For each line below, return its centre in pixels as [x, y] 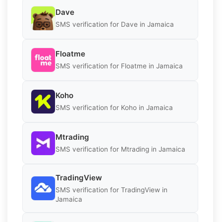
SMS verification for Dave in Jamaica [115, 25]
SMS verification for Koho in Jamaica [114, 108]
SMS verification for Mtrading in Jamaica [120, 149]
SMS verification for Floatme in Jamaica [119, 66]
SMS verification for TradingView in [111, 190]
